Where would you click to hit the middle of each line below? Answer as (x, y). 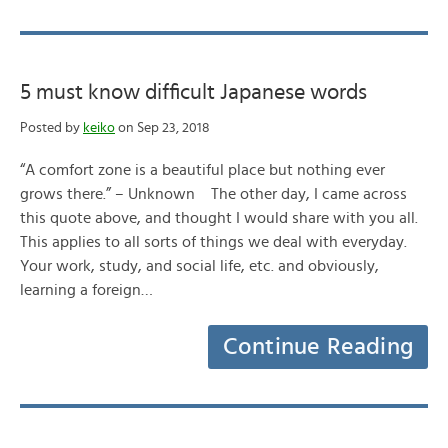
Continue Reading (318, 347)
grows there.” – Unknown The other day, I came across (213, 194)
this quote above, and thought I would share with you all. (219, 218)
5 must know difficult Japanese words (193, 92)
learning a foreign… (86, 290)
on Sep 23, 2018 (162, 128)
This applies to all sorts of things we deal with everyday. (213, 242)
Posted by (51, 128)
